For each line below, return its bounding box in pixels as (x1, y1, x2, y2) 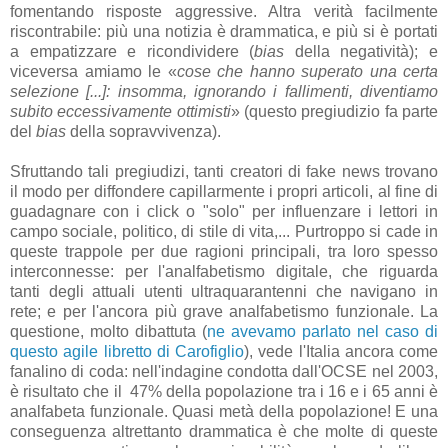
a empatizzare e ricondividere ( (10, 42, 255, 60)
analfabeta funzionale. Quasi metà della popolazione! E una (10, 402, 438, 420)
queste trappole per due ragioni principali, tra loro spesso (10, 242, 438, 260)
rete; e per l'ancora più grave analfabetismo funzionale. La (10, 302, 438, 320)
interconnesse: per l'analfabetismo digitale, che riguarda (10, 262, 438, 280)
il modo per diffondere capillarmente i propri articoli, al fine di (10, 182, 438, 200)
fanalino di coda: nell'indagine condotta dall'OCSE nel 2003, (10, 362, 438, 380)
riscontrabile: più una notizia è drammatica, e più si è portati (10, 22, 438, 40)
